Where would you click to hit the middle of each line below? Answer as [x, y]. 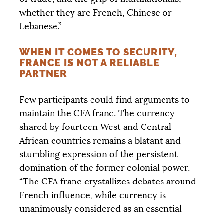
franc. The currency [132, 113]
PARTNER [43, 74]
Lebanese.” [40, 26]
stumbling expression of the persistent [99, 154]
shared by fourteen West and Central [95, 127]
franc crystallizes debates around [127, 181]
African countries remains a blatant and [100, 140]
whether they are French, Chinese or [96, 12]
